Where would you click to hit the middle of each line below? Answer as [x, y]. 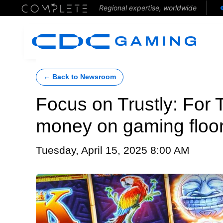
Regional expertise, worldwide [148, 8]
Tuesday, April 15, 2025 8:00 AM [113, 150]
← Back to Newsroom [80, 77]
